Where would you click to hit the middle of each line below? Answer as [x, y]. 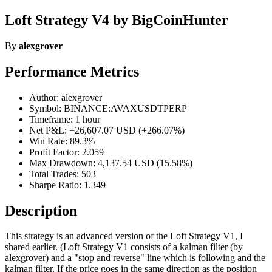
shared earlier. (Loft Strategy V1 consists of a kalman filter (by [124, 247]
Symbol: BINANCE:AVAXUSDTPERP [108, 108]
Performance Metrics [72, 71]
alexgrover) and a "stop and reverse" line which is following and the [135, 258]
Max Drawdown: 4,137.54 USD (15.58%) [111, 163]
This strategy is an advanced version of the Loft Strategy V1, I [124, 236]
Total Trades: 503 [63, 174]
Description [41, 210]
